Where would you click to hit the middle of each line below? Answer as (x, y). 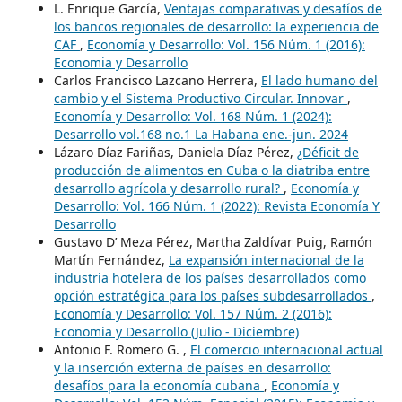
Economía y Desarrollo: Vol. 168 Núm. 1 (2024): (192, 116)
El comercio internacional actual (286, 349)
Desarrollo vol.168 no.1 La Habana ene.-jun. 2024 (201, 134)
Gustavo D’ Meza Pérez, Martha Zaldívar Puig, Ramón (213, 241)
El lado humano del (319, 80)
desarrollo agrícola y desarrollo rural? (168, 188)
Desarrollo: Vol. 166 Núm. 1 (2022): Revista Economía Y (216, 205)
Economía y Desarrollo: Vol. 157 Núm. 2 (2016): (192, 313)
